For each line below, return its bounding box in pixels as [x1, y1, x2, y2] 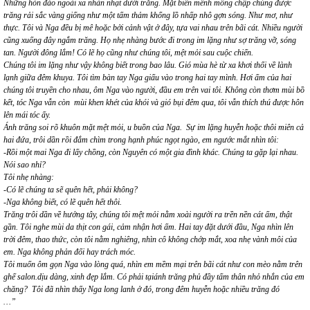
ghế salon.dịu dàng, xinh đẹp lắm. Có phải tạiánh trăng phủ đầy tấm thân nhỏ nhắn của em [3, 271, 304, 282]
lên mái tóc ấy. [3, 109, 51, 120]
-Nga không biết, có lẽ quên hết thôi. [3, 197, 122, 207]
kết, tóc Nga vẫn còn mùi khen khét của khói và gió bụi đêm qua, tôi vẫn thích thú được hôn [3, 97, 304, 107]
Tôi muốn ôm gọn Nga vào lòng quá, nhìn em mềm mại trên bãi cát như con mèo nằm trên [3, 259, 302, 269]
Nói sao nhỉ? [3, 159, 46, 170]
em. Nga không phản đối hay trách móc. [3, 246, 136, 257]
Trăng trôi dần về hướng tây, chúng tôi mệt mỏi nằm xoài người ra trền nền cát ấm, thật [3, 209, 292, 219]
